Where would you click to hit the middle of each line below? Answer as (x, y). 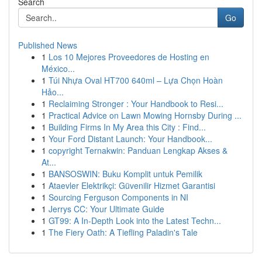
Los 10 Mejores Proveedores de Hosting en (129, 57)
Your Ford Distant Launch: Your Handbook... (130, 139)
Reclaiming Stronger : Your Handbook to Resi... (136, 104)
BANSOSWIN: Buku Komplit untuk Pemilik (125, 174)
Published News (48, 45)
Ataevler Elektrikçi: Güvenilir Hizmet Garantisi (132, 185)
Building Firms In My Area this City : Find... (127, 127)
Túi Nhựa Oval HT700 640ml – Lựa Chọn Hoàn (136, 80)
